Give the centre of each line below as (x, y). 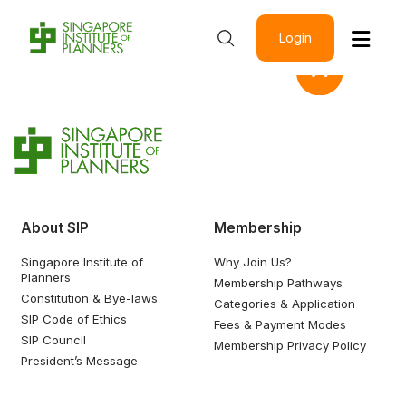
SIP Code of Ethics (74, 319)
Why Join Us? (252, 261)
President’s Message (80, 361)
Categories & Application (284, 303)
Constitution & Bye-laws (90, 298)
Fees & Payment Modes (280, 325)
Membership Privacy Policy (290, 346)
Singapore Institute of (82, 261)
